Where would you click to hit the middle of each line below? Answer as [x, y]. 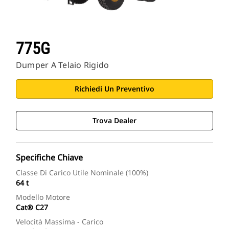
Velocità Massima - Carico [60, 222]
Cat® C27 [32, 208]
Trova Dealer [114, 121]
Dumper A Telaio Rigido [63, 65]
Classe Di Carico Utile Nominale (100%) [82, 173]
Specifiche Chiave [49, 158]
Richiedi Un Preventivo [114, 89]
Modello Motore [43, 197]
